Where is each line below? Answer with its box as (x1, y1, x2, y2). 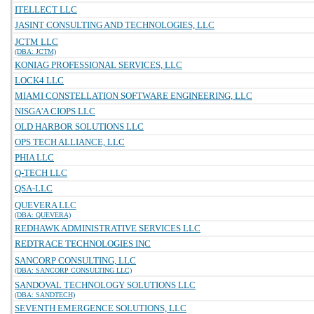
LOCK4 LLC (15, 75, 64, 86)
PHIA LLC (15, 152, 54, 163)
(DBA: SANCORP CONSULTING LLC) (15, 266, 132, 274)
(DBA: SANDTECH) (15, 291, 75, 299)
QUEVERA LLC (15, 200, 76, 210)
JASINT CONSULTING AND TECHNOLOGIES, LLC (15, 20, 214, 30)
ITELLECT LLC (15, 4, 77, 15)
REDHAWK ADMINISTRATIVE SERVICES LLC (15, 223, 200, 233)
